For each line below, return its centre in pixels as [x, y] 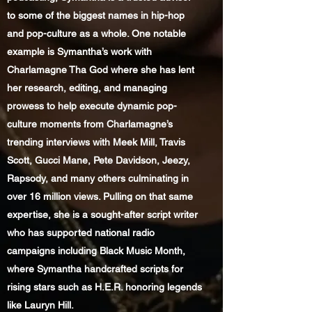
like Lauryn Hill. [40, 305]
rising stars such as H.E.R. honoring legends [104, 287]
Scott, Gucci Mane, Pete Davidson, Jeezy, [99, 160]
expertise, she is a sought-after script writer [102, 214]
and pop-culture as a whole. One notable [96, 33]
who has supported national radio [81, 233]
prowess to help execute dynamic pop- [92, 106]
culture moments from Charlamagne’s [90, 124]
